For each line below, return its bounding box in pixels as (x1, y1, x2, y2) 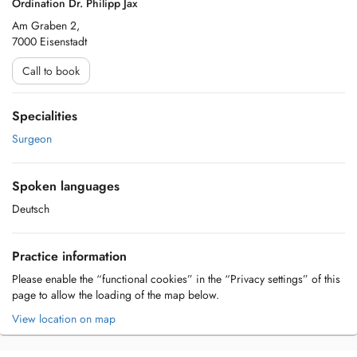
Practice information (12, 247, 127, 265)
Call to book (22, 63, 80, 79)
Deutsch (12, 201, 49, 217)
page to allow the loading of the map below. (12, 287, 219, 303)
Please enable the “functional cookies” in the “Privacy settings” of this (12, 271, 340, 287)
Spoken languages (12, 177, 120, 195)
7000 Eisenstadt (12, 33, 87, 49)
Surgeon (12, 131, 52, 147)
